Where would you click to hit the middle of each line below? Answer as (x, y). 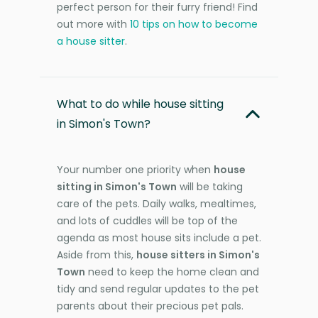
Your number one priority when (135, 169)
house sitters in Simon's (198, 254)
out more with (93, 24)
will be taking (210, 186)
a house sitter (91, 41)
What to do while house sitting (140, 104)
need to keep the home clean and (172, 272)
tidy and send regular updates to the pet (158, 289)
